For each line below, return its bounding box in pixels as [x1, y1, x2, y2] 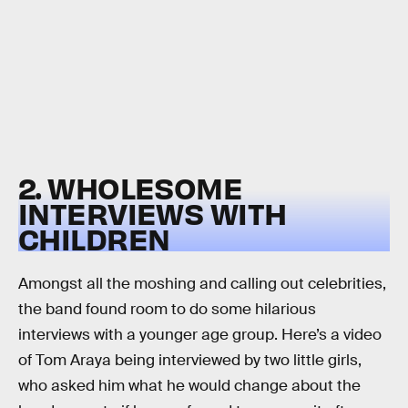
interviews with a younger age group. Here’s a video [18, 324, 382, 344]
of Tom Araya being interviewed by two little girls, [18, 350, 362, 370]
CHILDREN [18, 219, 170, 258]
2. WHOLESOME [18, 168, 243, 207]
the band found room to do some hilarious [18, 299, 316, 319]
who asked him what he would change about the [18, 375, 361, 395]
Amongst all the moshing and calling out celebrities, [18, 273, 386, 293]
